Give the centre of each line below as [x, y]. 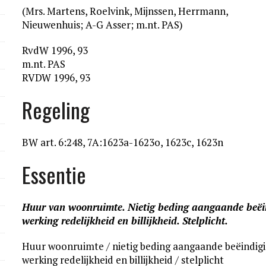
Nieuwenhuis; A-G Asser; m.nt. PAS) [103, 25]
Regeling [56, 110]
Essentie [54, 174]
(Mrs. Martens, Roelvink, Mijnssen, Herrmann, [125, 11]
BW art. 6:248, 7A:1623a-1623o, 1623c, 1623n [123, 142]
